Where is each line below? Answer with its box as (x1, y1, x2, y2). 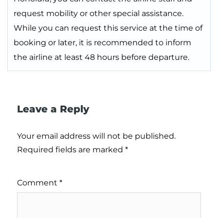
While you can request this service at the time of (14, 23, 202, 33)
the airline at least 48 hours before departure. (14, 53, 189, 62)
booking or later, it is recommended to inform (14, 38, 191, 48)
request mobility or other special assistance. (14, 9, 183, 18)
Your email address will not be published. (17, 131, 176, 141)
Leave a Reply (17, 103, 89, 115)
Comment (17, 178, 59, 188)
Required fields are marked (17, 145, 125, 155)
